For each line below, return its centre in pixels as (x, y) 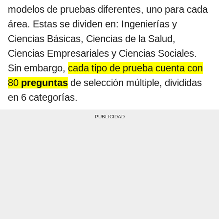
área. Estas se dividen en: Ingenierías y (92, 24)
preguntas (44, 82)
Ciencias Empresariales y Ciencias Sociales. (102, 53)
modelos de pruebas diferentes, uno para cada (108, 9)
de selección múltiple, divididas (135, 82)
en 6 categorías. (43, 97)
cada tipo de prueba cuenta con (135, 68)
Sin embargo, (38, 68)
